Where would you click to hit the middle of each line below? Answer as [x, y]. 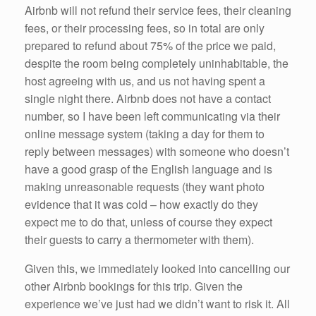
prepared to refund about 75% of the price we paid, [150, 45]
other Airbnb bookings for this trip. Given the [134, 286]
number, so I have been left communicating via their [152, 116]
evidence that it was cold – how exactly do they [141, 204]
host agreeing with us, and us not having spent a [145, 80]
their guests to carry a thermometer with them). [139, 239]
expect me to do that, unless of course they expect [148, 221]
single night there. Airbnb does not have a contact [148, 98]
